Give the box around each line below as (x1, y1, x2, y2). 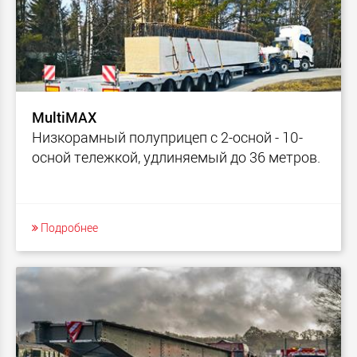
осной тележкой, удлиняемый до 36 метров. (32, 147, 320, 167)
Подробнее (38, 219, 98, 235)
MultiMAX (32, 107, 96, 127)
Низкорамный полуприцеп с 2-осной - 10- (32, 127, 303, 147)
